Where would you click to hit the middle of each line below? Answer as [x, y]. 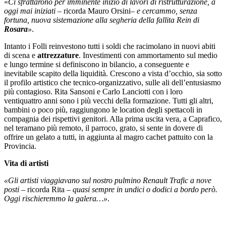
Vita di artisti [26, 163]
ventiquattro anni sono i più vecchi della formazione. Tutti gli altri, [109, 100]
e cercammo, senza [167, 11]
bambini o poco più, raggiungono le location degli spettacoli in [103, 109]
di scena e [21, 55]
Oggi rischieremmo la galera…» [56, 198]
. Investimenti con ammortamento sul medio [148, 55]
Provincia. [20, 146]
